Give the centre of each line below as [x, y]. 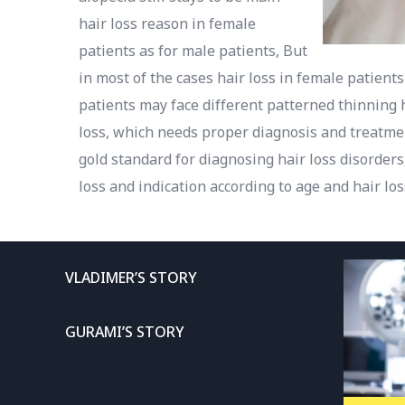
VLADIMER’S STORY [131, 278]
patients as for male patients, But [193, 51]
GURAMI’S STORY [125, 332]
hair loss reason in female [167, 24]
